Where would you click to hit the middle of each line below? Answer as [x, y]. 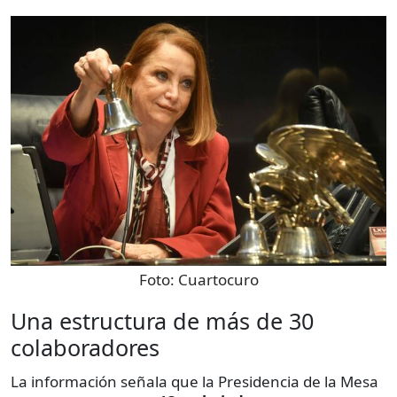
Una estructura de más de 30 [162, 320]
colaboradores [85, 347]
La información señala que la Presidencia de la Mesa [195, 381]
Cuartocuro [218, 279]
